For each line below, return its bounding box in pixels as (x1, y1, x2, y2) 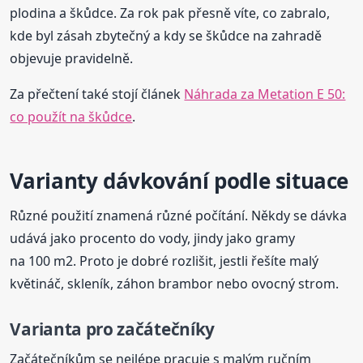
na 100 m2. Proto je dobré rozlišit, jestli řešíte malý (10, 252, 319, 271)
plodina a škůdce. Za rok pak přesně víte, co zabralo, (10, 4, 331, 23)
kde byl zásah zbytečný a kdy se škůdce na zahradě (10, 27, 322, 45)
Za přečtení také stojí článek (10, 85, 185, 104)
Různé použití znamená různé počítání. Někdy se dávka (10, 207, 348, 225)
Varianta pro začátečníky (10, 318, 215, 341)
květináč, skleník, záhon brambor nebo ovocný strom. (10, 275, 340, 293)
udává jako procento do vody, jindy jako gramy (10, 229, 296, 248)
